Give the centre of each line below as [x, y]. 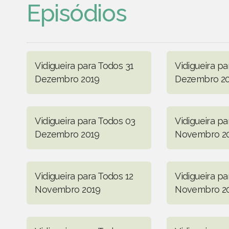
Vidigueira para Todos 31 [84, 65]
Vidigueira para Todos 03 [85, 121]
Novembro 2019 [68, 189]
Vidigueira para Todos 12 [84, 176]
